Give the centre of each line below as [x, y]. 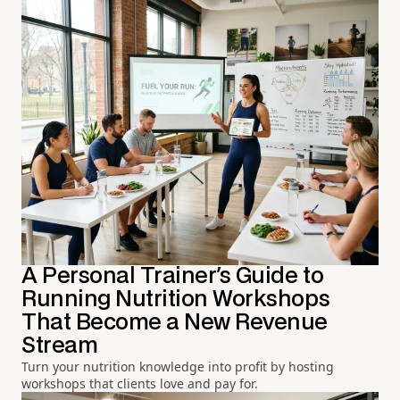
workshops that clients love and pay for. [140, 383]
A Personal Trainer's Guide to [173, 276]
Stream [60, 346]
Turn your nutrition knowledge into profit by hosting [178, 366]
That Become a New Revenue [175, 322]
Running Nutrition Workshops [176, 299]
